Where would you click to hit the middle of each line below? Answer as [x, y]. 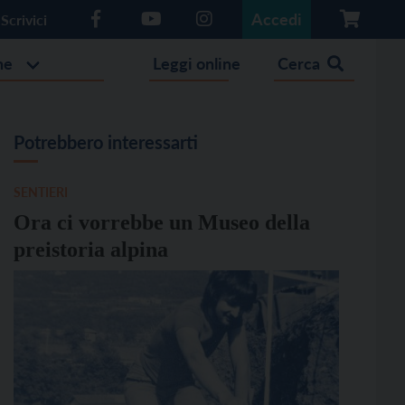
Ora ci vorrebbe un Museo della [161, 222]
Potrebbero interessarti [105, 142]
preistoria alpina [90, 250]
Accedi [277, 19]
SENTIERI [40, 192]
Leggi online [197, 63]
